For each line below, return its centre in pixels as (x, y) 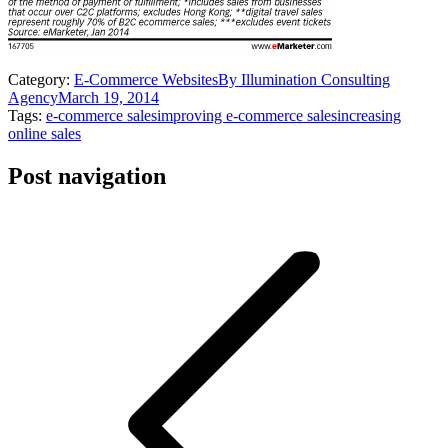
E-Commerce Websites (146, 79)
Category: (41, 79)
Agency (33, 97)
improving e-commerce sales (247, 115)
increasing (369, 115)
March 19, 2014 (108, 97)
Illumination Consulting (315, 79)
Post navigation (87, 175)
